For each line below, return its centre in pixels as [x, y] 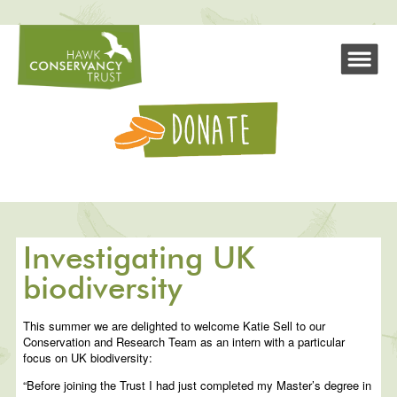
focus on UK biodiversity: [88, 358]
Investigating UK [140, 260]
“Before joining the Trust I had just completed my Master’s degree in [198, 385]
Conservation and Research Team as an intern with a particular [184, 342]
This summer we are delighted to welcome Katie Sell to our [175, 326]
